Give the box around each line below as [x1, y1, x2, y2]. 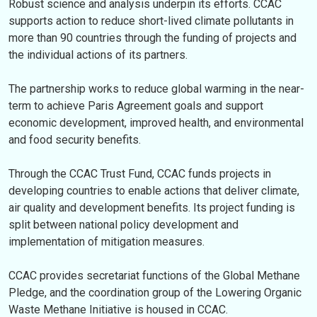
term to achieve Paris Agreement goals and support [8, 99, 263, 113]
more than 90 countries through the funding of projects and [8, 31, 296, 45]
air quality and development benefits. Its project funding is [8, 201, 295, 215]
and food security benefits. [8, 133, 141, 147]
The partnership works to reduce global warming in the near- [8, 82, 304, 96]
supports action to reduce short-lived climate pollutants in [8, 14, 294, 28]
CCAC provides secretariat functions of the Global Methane [8, 269, 300, 283]
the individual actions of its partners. [8, 48, 188, 62]
